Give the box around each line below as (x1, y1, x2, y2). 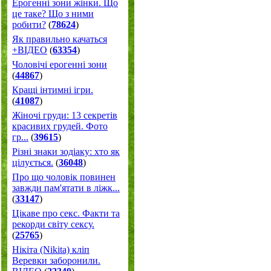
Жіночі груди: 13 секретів (12, 110, 117, 120)
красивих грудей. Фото (12, 121, 108, 131)
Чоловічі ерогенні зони (12, 59, 107, 70)
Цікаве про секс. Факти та (12, 208, 120, 218)
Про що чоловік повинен (12, 172, 116, 182)
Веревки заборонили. (12, 255, 100, 266)
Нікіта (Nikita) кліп (12, 244, 90, 255)
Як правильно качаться (12, 34, 107, 44)
